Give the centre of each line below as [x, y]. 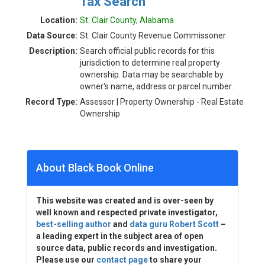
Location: [59, 20]
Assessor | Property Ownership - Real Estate [162, 102]
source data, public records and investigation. [127, 248]
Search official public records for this [147, 51]
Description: [53, 51]
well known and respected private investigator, [127, 212]
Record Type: [51, 102]
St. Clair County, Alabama [127, 20]
